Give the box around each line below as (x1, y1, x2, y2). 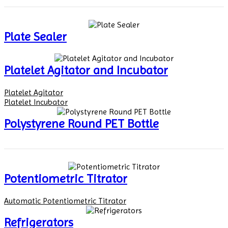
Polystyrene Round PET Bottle (4, 117, 159, 131)
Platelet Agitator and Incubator (4, 63, 168, 78)
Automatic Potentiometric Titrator (4, 196, 126, 206)
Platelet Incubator (4, 97, 68, 107)
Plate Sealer (4, 29, 67, 44)
